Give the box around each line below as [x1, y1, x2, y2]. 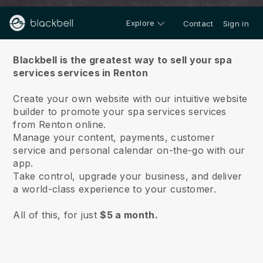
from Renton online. [13, 119, 109, 130]
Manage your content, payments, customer [13, 131, 215, 143]
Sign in [222, 19, 249, 28]
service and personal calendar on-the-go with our [13, 144, 245, 156]
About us [100, 25, 163, 42]
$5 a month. [100, 209, 158, 221]
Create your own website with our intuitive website [13, 93, 248, 104]
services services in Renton [13, 67, 149, 79]
